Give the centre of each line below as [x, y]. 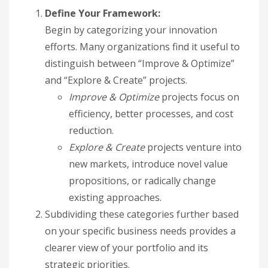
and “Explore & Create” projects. [116, 80]
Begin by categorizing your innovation [131, 30]
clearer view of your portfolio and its [127, 248]
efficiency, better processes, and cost [151, 114]
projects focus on [199, 97]
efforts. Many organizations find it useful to [142, 47]
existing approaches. [115, 197]
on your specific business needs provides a [140, 231]
